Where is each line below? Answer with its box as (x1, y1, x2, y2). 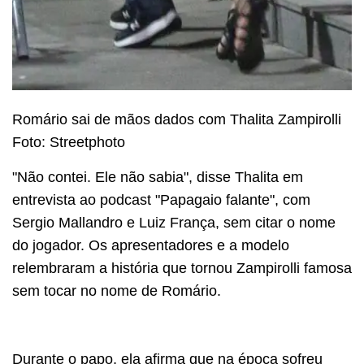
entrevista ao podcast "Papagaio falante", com (12, 191, 310, 208)
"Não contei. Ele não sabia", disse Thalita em (12, 168, 303, 185)
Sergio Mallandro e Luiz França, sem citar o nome (12, 214, 336, 231)
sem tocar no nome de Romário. (12, 282, 221, 299)
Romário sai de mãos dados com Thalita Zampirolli (12, 111, 341, 128)
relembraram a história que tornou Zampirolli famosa (12, 259, 352, 276)
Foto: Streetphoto (12, 134, 125, 151)
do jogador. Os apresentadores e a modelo (12, 236, 289, 253)
